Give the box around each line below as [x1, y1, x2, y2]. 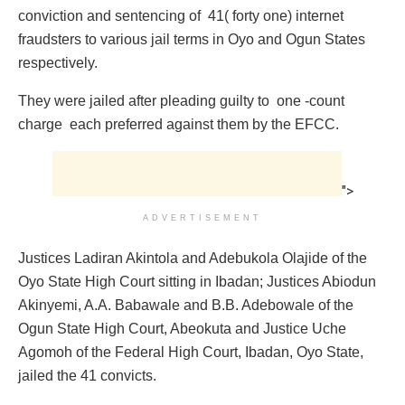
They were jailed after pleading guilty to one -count [18, 93, 344, 109]
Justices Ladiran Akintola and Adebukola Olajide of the [18, 250, 367, 267]
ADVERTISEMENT [143, 213, 262, 223]
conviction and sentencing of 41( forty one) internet [18, 8, 344, 24]
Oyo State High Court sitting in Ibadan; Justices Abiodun [18, 274, 376, 290]
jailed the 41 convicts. [18, 368, 156, 384]
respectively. [18, 55, 98, 71]
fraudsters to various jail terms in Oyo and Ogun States [18, 32, 365, 48]
